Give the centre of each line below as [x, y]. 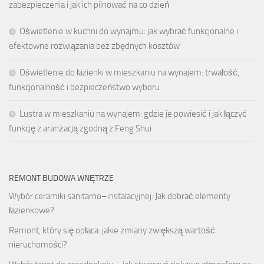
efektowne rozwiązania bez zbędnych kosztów [94, 46]
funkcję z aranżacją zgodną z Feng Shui [80, 128]
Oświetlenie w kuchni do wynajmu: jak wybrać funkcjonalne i [129, 31]
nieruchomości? [38, 244]
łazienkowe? [32, 210]
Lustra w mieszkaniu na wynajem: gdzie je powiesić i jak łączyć [133, 113]
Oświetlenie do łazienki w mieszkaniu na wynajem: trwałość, [129, 72]
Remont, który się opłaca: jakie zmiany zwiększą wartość [112, 230]
